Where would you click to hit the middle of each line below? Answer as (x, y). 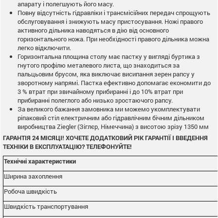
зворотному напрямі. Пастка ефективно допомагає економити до (114, 82)
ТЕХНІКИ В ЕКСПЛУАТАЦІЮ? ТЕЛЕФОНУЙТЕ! (67, 146)
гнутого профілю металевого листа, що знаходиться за (99, 65)
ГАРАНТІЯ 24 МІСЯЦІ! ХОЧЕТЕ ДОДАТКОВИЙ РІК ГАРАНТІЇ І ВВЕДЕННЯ (105, 137)
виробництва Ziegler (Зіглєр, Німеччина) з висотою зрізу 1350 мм (113, 126)
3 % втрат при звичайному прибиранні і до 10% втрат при (100, 91)
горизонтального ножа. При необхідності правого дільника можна (113, 39)
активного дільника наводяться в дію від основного (93, 30)
